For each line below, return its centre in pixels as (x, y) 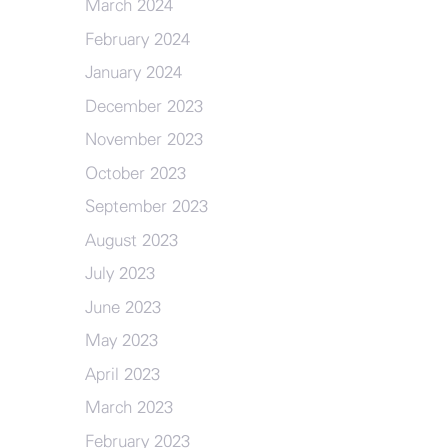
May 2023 (121, 340)
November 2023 (143, 139)
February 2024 (137, 39)
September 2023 (146, 206)
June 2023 (122, 307)
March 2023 (128, 407)
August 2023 (131, 240)
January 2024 (133, 72)
